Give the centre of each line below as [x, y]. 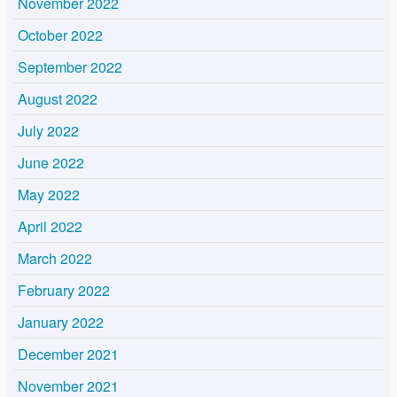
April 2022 [50, 227]
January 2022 [61, 323]
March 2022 [55, 259]
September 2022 [70, 67]
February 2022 [64, 291]
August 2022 [58, 99]
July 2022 [48, 131]
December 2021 [68, 354]
